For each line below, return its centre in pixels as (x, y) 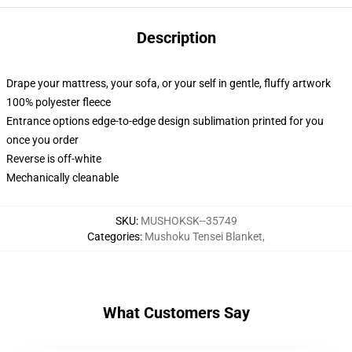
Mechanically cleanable (62, 178)
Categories (114, 236)
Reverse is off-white (54, 159)
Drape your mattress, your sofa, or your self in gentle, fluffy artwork (169, 83)
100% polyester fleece (59, 102)
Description (176, 38)
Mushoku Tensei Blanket (203, 236)
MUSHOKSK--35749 (189, 221)
